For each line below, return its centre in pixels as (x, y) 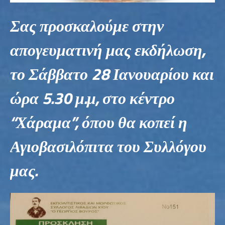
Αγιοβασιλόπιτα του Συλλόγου (108, 146)
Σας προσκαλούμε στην (87, 25)
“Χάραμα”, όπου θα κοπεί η (99, 122)
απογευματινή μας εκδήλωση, (108, 49)
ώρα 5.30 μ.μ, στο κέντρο (92, 98)
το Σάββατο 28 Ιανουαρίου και (112, 74)
